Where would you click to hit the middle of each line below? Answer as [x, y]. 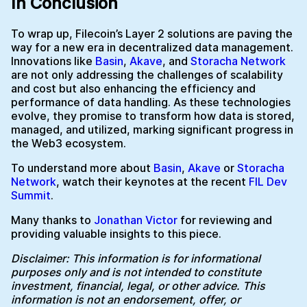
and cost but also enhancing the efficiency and [133, 88]
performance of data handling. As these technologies [151, 102]
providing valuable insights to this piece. [116, 233]
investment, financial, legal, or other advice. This [138, 285]
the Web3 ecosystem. [69, 143]
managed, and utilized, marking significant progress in [152, 129]
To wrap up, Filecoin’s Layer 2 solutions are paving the [152, 33]
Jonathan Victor [136, 220]
